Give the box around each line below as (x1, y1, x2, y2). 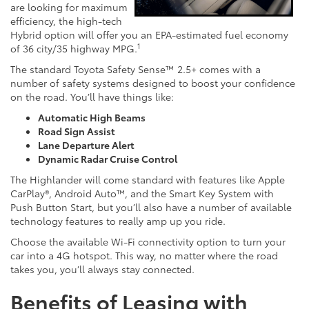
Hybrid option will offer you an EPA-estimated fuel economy (10, 28, 288, 42)
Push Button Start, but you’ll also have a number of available (10, 200, 292, 215)
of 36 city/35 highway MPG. (10, 41, 137, 56)
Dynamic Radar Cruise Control (38, 152, 177, 166)
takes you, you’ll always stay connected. (10, 262, 195, 277)
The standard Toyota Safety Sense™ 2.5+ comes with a (10, 62, 261, 77)
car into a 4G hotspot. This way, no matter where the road (10, 248, 278, 263)
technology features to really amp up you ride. (10, 214, 226, 228)
